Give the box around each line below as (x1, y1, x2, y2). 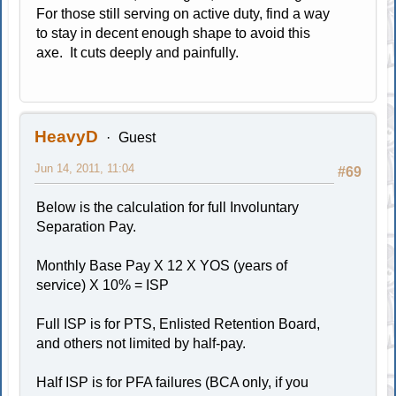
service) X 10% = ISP (36, 277, 170, 293)
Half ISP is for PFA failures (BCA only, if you (36, 374, 309, 390)
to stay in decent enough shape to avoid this (36, 25, 311, 41)
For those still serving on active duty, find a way (36, 5, 331, 21)
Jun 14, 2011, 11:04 (34, 161, 135, 175)
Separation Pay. (36, 218, 137, 234)
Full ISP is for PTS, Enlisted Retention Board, (36, 316, 321, 331)
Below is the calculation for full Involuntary (36, 199, 300, 215)
